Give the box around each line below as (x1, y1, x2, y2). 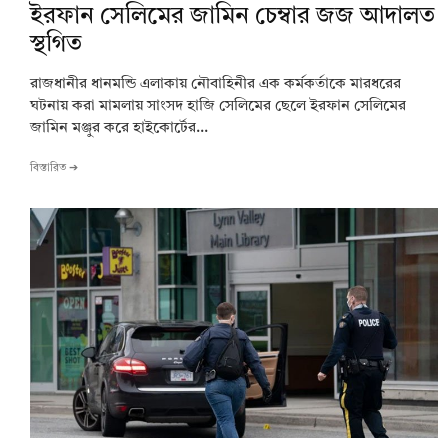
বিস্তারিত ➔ (30, 163, 78, 175)
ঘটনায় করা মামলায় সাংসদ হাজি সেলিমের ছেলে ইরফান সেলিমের (30, 99, 406, 115)
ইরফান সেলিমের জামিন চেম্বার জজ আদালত (30, 5, 435, 30)
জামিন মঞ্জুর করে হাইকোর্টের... (30, 121, 208, 137)
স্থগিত (30, 33, 82, 58)
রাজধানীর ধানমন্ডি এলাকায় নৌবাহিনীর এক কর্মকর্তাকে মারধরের (30, 77, 401, 93)
